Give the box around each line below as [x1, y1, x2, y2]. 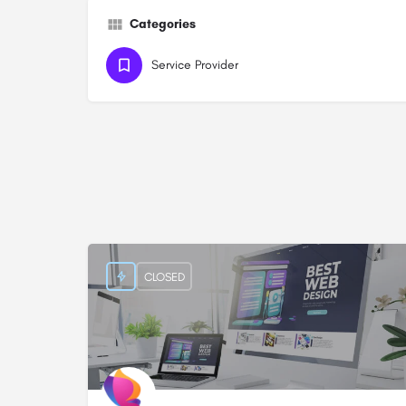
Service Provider [151, 57, 238, 73]
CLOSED [143, 269, 185, 284]
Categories [130, 16, 196, 33]
